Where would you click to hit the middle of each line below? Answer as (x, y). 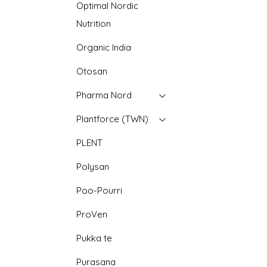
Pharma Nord (104, 95)
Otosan (92, 71)
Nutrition (94, 24)
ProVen (92, 214)
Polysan (93, 167)
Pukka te (94, 238)
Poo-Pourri (100, 190)
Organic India (104, 47)
